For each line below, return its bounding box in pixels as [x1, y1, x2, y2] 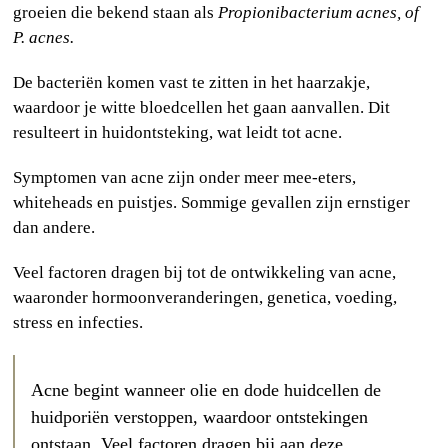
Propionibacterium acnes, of [218, 2, 420, 22]
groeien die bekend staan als [13, 2, 219, 22]
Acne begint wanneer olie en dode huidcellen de [31, 380, 382, 401]
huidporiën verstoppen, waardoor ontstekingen [31, 407, 369, 428]
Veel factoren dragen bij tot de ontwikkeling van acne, [13, 262, 397, 282]
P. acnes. [13, 27, 75, 47]
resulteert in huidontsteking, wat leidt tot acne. [13, 122, 343, 142]
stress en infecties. [13, 312, 144, 332]
